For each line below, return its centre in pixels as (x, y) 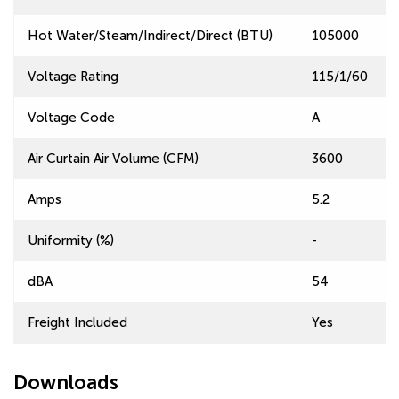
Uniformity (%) (71, 240)
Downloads (66, 383)
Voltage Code (71, 118)
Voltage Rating (73, 77)
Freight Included (77, 322)
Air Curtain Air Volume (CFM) (113, 159)
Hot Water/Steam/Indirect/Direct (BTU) (150, 36)
